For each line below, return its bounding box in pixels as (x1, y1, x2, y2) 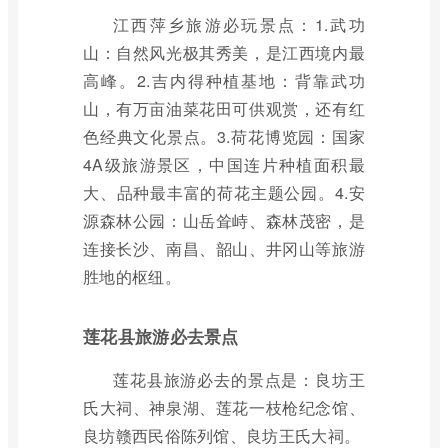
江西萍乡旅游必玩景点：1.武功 (113, 13, 365, 36)
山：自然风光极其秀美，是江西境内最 (83, 41, 365, 64)
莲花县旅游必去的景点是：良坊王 (113, 368, 365, 391)
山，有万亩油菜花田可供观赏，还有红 (83, 97, 365, 120)
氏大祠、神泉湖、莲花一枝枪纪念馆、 (83, 396, 365, 419)
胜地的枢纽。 (83, 265, 181, 288)
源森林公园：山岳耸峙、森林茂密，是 (83, 209, 365, 232)
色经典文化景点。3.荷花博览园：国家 (83, 125, 365, 148)
